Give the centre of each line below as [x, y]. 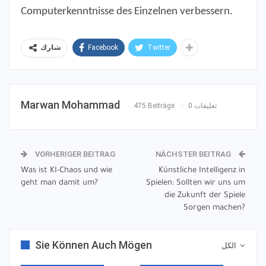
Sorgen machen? [214, 208]
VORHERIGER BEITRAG [74, 154]
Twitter [159, 48]
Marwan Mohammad [70, 105]
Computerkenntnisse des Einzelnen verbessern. [127, 12]
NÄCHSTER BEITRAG [194, 154]
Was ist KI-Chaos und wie [66, 171]
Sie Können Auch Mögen [94, 245]
